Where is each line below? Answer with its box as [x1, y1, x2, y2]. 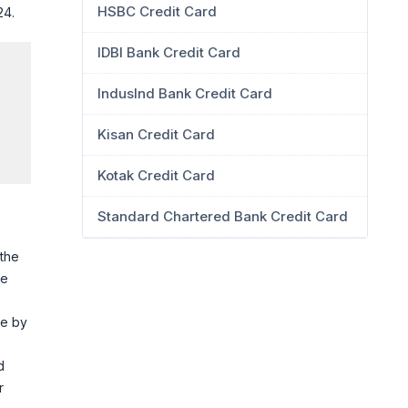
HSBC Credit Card [97, 3, 217, 20]
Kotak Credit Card [97, 167, 215, 184]
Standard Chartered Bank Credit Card [97, 208, 348, 225]
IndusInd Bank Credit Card [97, 85, 272, 102]
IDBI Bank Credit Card [97, 44, 240, 61]
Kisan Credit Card [97, 126, 215, 143]
